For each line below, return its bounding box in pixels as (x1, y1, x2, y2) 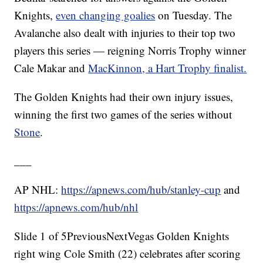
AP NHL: (14, 182, 62, 197)
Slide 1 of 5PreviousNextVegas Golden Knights (14, 228, 230, 244)
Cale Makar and (14, 60, 89, 76)
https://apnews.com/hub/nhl (14, 200, 139, 215)
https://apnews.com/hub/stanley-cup (61, 182, 221, 197)
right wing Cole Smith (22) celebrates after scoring (14, 246, 241, 261)
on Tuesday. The (155, 8, 232, 23)
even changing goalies (56, 8, 156, 23)
